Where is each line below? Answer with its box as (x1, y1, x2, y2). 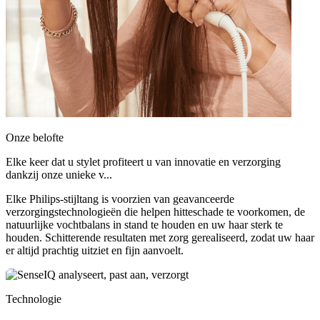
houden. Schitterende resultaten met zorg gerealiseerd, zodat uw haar (6, 231, 314, 244)
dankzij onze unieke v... (6, 169, 112, 181)
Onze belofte (6, 131, 64, 144)
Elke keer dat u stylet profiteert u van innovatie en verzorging (6, 156, 281, 169)
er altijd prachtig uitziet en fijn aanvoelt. (6, 244, 184, 257)
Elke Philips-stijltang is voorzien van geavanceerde (6, 193, 234, 206)
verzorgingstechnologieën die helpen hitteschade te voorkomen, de (6, 206, 305, 219)
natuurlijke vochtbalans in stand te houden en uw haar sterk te (6, 219, 283, 231)
